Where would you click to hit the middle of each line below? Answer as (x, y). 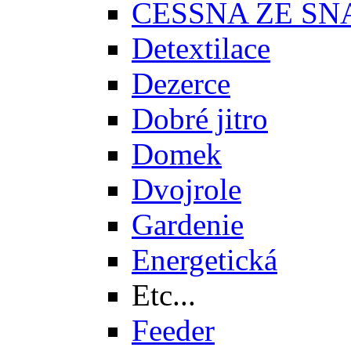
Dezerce (181, 83)
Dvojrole (186, 189)
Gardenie (188, 224)
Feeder (173, 330)
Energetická (204, 259)
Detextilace (201, 48)
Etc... (164, 295)
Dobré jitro (200, 118)
